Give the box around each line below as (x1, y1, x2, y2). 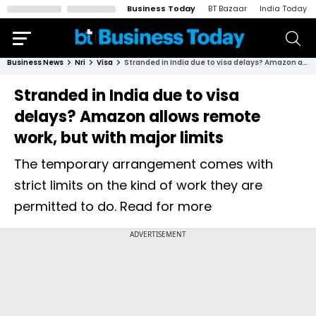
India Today (260, 3, 307, 14)
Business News (7, 57, 63, 68)
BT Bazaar (208, 3, 247, 14)
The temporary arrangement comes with (14, 155, 273, 173)
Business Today (127, 3, 195, 14)
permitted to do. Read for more (14, 197, 212, 215)
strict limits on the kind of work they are (14, 176, 262, 194)
